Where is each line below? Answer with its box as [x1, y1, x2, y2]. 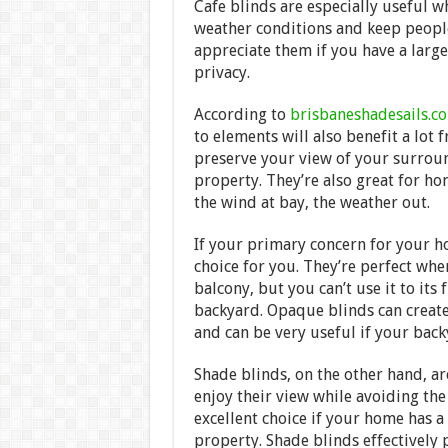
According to [193, 105, 290, 125]
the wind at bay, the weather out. [193, 193, 430, 213]
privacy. [193, 63, 250, 83]
